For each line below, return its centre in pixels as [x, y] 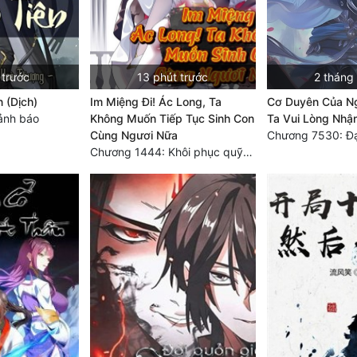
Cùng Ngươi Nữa [133, 135]
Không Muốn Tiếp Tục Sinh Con [172, 118]
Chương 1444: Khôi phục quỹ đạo [247, 151]
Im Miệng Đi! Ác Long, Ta [155, 101]
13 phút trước [173, 76]
